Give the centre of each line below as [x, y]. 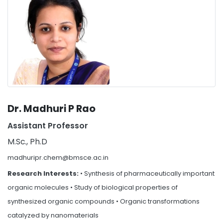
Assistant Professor [48, 126]
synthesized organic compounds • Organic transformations [104, 201]
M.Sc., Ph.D [27, 142]
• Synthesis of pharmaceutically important [147, 173]
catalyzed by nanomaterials [53, 215]
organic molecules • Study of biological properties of [93, 187]
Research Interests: [44, 173]
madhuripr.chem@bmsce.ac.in [58, 158]
